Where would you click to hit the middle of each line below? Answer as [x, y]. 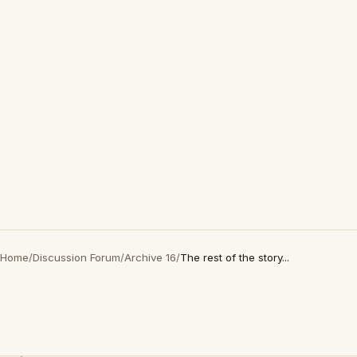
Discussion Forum [76, 257]
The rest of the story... [235, 257]
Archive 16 [150, 257]
